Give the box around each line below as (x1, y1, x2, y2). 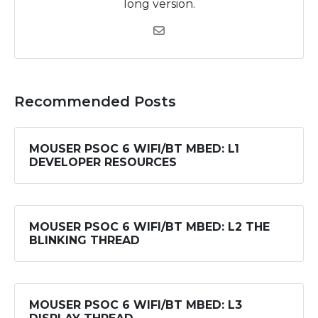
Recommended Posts (14, 93, 176, 111)
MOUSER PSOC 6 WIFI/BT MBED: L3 (29, 298, 242, 312)
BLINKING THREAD (29, 234, 140, 248)
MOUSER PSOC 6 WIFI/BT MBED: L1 (29, 142, 239, 156)
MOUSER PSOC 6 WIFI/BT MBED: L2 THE (29, 220, 270, 234)
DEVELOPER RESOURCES (29, 155, 177, 170)
